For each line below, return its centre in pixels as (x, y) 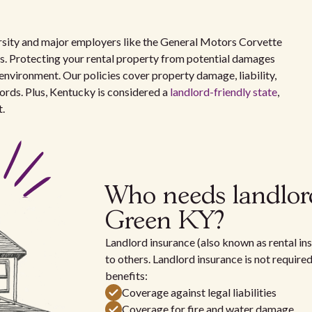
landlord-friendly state (224, 92)
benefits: (126, 276)
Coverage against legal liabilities (199, 292)
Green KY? (164, 222)
